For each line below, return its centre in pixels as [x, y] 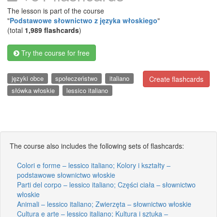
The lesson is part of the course [56, 11]
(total [16, 30]
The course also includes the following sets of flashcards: [97, 146]
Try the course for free [54, 53]
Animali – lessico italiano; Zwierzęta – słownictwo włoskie [104, 204]
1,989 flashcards [52, 30]
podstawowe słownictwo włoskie [66, 175]
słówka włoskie [33, 90]
